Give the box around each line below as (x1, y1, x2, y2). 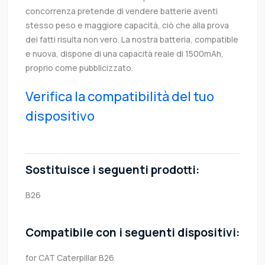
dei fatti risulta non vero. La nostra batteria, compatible (25, 34, 238, 46)
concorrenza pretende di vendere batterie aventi (25, 5, 218, 17)
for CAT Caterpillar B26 (25, 252, 114, 264)
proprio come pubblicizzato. (25, 62, 133, 74)
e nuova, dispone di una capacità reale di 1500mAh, (25, 48, 224, 60)
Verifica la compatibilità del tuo (25, 88, 214, 106)
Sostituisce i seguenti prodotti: (25, 162, 199, 178)
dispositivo (25, 107, 95, 125)
